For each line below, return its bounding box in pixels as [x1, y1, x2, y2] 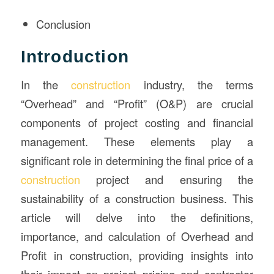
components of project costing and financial [20, 114, 254, 131]
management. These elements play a [20, 133, 254, 150]
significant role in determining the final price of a [20, 152, 254, 169]
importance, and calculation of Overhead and [20, 228, 254, 245]
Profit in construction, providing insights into [20, 247, 254, 264]
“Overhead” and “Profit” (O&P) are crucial [20, 95, 254, 112]
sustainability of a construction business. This [20, 190, 254, 207]
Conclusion [35, 15, 91, 32]
